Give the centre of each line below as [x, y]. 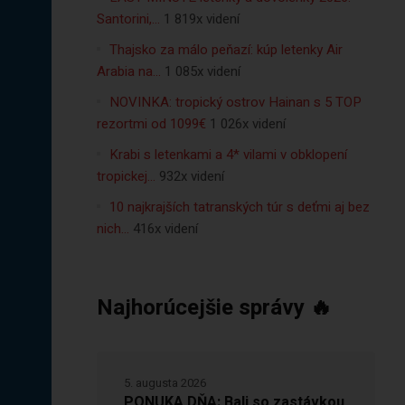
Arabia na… [128, 71]
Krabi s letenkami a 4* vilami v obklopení [228, 155]
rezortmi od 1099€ [151, 124]
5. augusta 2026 [165, 383]
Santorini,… [128, 19]
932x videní [191, 176]
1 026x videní [247, 124]
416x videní [165, 229]
